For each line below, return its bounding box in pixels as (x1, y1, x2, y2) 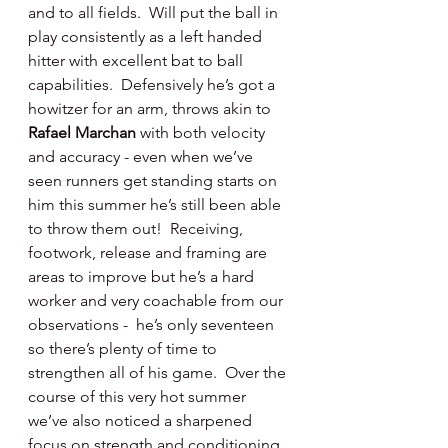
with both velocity (140, 123, 269, 142)
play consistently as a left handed (28, 27, 266, 46)
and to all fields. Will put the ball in (28, 3, 282, 22)
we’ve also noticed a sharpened (28, 411, 256, 430)
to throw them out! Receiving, (28, 219, 247, 238)
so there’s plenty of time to (28, 339, 221, 358)
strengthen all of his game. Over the (28, 363, 290, 382)
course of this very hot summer (28, 387, 250, 406)
